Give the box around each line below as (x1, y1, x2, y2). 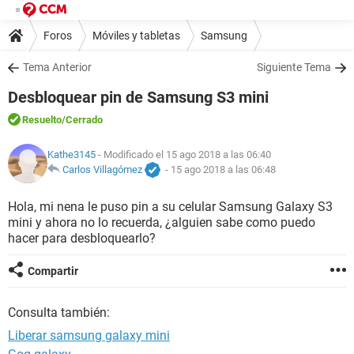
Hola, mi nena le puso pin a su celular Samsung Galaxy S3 (8, 199, 333, 214)
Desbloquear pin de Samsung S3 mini (8, 88, 269, 107)
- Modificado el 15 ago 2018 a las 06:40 (96, 149, 271, 161)
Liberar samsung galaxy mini (8, 328, 170, 343)
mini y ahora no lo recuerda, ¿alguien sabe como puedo (8, 215, 315, 230)
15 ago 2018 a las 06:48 (171, 164, 276, 176)
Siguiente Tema (257, 61, 331, 73)
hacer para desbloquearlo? (8, 231, 156, 246)
